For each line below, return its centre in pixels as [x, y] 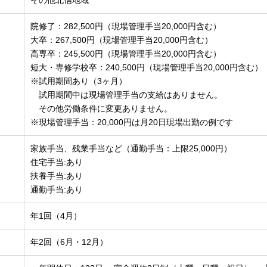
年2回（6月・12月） [69, 242]
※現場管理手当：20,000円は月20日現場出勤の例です [132, 122]
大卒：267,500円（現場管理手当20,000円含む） [122, 40]
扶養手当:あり [57, 176]
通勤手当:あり [57, 190]
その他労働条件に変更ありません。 [102, 109]
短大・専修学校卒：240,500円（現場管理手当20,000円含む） [147, 68]
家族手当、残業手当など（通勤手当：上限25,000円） [131, 149]
